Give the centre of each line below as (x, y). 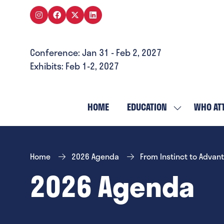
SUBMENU (190, 126)
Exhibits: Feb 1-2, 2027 (74, 66)
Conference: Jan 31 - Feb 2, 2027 (96, 52)
